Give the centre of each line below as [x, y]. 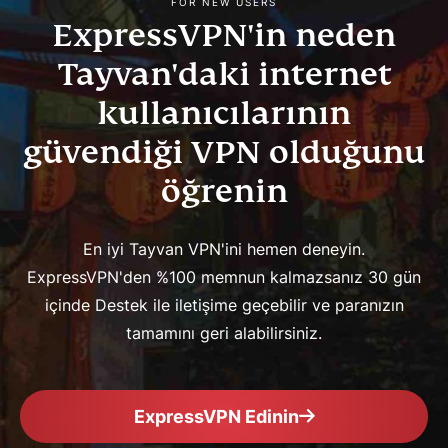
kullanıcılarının [224, 112]
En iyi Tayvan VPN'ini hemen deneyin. [224, 248]
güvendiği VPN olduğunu [224, 151]
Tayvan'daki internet [224, 73]
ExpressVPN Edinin [216, 416]
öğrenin [224, 190]
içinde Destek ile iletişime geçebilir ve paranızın [224, 304]
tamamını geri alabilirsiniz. [224, 332]
